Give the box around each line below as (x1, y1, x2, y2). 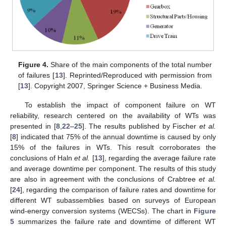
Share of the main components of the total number (48, 61, 212, 69)
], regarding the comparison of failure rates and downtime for (20, 186, 216, 194)
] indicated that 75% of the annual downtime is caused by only (16, 133, 216, 141)
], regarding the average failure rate (102, 154, 216, 162)
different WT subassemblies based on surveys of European (10, 196, 216, 205)
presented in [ (10, 122, 56, 131)
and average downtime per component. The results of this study (10, 164, 216, 173)
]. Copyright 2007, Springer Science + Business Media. (28, 82, 203, 90)
